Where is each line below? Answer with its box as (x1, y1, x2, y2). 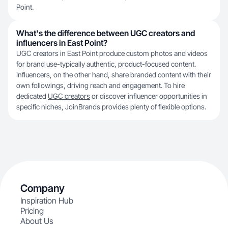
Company (20, 182, 65, 194)
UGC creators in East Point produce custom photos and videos (16, 49, 208, 58)
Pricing (20, 206, 44, 216)
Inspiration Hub (20, 195, 73, 206)
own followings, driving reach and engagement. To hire (16, 81, 185, 90)
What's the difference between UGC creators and (16, 28, 195, 38)
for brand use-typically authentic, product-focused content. (16, 60, 196, 68)
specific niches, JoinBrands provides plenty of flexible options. (16, 102, 206, 111)
